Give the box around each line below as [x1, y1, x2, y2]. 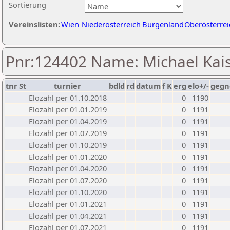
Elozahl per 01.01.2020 [29, 151, 107, 162]
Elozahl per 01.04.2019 [29, 116, 107, 126]
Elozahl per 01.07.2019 [29, 128, 107, 138]
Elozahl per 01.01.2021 [29, 199, 107, 209]
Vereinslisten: [9, 19, 60, 29]
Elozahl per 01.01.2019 [29, 104, 107, 114]
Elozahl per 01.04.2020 [29, 163, 107, 174]
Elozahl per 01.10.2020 [29, 187, 107, 197]
